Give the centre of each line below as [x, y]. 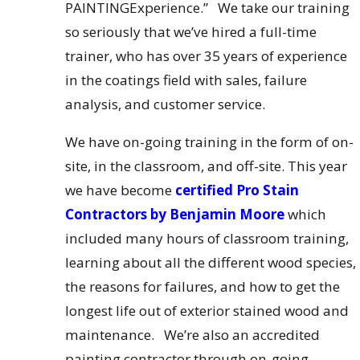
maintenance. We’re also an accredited [192, 335]
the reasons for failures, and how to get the [202, 287]
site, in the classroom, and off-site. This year [206, 166]
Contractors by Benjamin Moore [174, 215]
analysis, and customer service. [165, 104]
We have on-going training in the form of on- [209, 142]
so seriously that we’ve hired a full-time [190, 31]
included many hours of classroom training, [207, 239]
